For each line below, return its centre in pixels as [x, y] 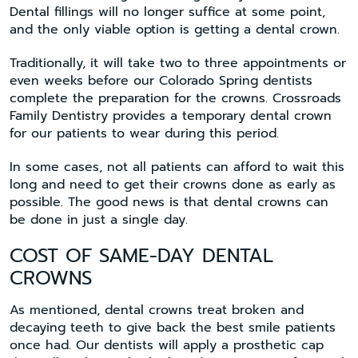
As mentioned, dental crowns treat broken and [157, 310]
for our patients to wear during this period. [144, 133]
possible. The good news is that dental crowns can [169, 202]
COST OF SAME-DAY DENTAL [141, 255]
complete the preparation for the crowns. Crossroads [175, 98]
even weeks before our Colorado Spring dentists [161, 80]
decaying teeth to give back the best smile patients [173, 327]
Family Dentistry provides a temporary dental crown [171, 115]
